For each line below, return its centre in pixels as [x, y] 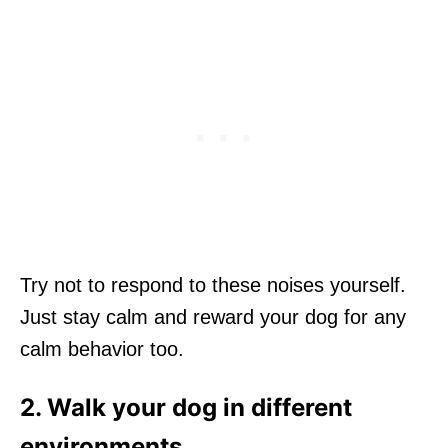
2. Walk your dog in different [186, 407]
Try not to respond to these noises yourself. [213, 284]
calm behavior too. [102, 348]
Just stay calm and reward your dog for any [213, 316]
